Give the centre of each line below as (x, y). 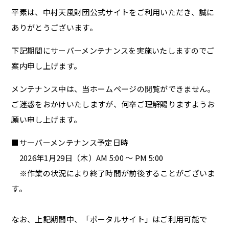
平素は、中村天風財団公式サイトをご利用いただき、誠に (113, 12)
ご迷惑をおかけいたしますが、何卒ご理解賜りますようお (113, 104)
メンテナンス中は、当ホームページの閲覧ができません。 (113, 89)
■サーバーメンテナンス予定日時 (70, 142)
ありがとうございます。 (54, 27)
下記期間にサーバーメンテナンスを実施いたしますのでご (113, 50)
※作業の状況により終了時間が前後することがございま (113, 173)
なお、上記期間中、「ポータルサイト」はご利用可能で (109, 219)
